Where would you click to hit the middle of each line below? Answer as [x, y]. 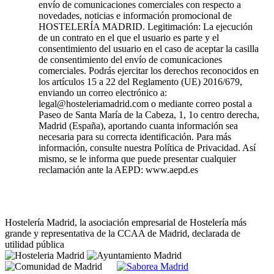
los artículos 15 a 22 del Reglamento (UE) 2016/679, [140, 81]
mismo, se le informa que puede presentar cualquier [137, 158]
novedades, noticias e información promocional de [135, 15]
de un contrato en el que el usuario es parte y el [129, 37]
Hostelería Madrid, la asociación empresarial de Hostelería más [126, 222]
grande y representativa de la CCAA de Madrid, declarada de [123, 233]
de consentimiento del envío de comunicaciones [130, 59]
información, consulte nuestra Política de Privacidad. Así [147, 147]
